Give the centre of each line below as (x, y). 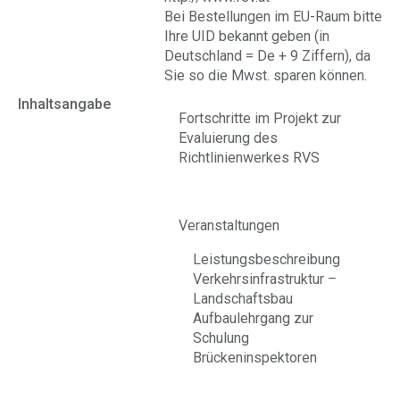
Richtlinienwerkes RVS (249, 158)
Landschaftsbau (243, 299)
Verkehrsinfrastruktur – (265, 279)
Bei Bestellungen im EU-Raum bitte (273, 17)
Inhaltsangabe (64, 104)
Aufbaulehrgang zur (253, 318)
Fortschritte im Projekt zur (260, 118)
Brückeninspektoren (255, 358)
